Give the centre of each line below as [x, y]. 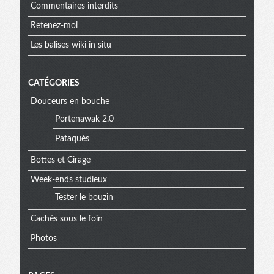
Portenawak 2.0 [84, 119]
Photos [43, 239]
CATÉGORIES [54, 83]
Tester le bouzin [84, 197]
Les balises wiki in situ [71, 46]
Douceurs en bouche [70, 102]
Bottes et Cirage [60, 161]
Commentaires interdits [74, 6]
